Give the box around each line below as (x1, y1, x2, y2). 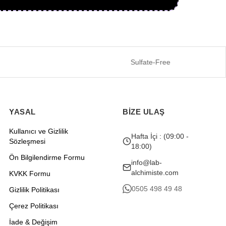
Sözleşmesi (9, 137, 45, 145)
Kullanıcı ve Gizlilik (9, 127, 68, 135)
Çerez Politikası (9, 202, 59, 210)
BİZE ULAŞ (123, 107, 165, 116)
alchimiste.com (131, 168, 179, 177)
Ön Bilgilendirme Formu (9, 153, 85, 161)
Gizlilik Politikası (9, 186, 60, 194)
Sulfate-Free (124, 58, 164, 66)
